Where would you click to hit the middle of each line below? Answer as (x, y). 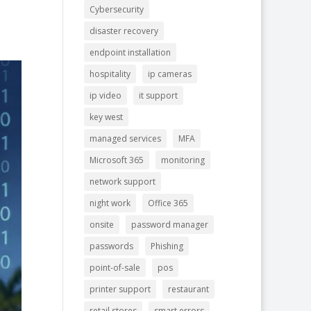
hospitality (110, 74)
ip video (105, 95)
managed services (125, 138)
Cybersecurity (116, 9)
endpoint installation (130, 52)
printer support (120, 289)
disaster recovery (124, 31)
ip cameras (169, 74)
